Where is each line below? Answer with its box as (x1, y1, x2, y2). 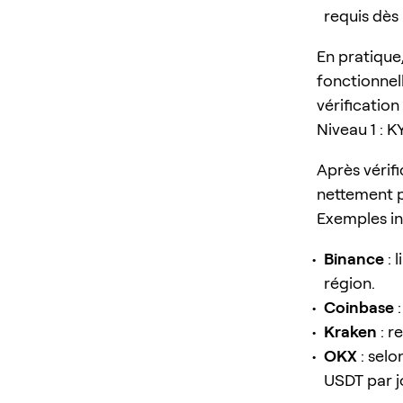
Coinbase (324, 297, 394, 317)
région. (324, 273, 375, 292)
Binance (324, 248, 384, 268)
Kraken (324, 321, 377, 341)
